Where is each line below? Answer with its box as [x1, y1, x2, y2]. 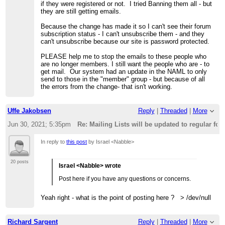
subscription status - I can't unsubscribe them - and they [41, 30, 205, 38]
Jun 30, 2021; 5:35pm [7, 121, 71, 129]
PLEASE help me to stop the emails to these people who [41, 52, 207, 60]
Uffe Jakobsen [7, 107, 51, 115]
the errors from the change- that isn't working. [41, 82, 173, 90]
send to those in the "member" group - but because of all [41, 75, 205, 83]
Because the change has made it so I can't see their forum [41, 22, 211, 30]
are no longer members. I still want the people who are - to [41, 60, 210, 68]
